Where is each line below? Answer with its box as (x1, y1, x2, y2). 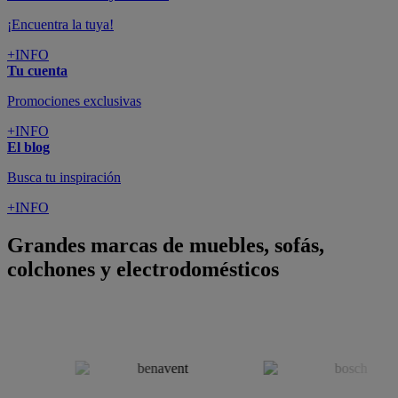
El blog (7, 139, 50, 155)
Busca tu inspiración (7, 170, 121, 186)
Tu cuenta (7, 63, 68, 79)
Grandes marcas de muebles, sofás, (7, 233, 324, 257)
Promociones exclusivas (7, 93, 141, 109)
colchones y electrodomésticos (7, 257, 279, 281)
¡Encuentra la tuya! (7, 17, 114, 33)
